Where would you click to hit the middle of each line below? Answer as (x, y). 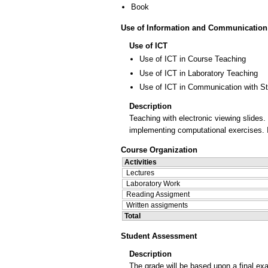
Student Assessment (159, 236)
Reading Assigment (158, 195)
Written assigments (157, 205)
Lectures (140, 173)
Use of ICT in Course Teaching (193, 59)
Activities (141, 162)
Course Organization (159, 150)
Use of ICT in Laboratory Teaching (199, 73)
